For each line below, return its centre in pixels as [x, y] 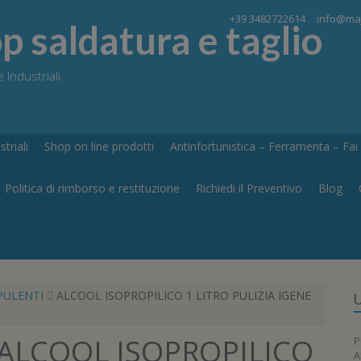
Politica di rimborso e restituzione [92, 188]
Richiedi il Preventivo [249, 188]
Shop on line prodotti [99, 146]
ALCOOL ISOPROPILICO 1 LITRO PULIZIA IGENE [182, 295]
